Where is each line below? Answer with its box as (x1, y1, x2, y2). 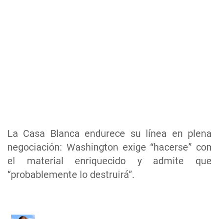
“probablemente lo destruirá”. (7, 169, 134, 181)
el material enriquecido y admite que (7, 155, 212, 167)
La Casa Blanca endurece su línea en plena (7, 128, 212, 140)
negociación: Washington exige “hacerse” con (7, 141, 212, 153)
